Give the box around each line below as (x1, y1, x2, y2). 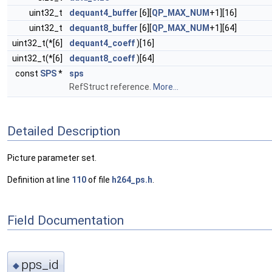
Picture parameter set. (7, 153, 97, 163)
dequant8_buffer (69, 23, 138, 33)
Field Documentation (7, 212, 124, 228)
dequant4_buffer (69, 8, 138, 18)
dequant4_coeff (69, 38, 135, 48)
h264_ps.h (112, 175, 152, 185)
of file (86, 175, 112, 185)
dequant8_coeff (69, 53, 135, 63)
